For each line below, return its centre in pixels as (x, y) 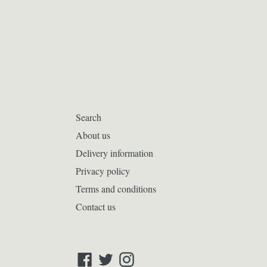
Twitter (126, 257)
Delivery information (114, 153)
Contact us (96, 207)
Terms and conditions (116, 189)
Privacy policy (103, 171)
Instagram (152, 257)
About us (93, 135)
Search (89, 117)
